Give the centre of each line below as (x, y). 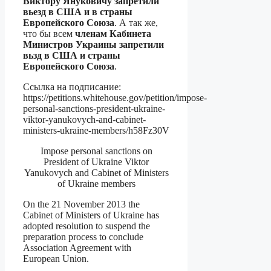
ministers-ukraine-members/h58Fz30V (96, 131)
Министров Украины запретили (93, 45)
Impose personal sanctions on (96, 151)
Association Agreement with (77, 248)
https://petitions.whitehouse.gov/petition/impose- (115, 98)
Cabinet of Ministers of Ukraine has (91, 215)
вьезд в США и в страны (78, 12)
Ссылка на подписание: (72, 87)
